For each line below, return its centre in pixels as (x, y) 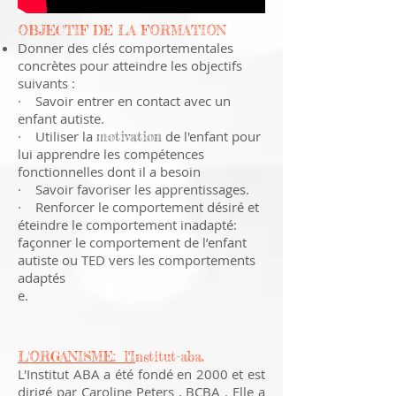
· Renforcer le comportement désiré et (138, 207)
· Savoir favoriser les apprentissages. (133, 189)
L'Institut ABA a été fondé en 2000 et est (141, 374)
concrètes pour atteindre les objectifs (130, 65)
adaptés (42, 278)
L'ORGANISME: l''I (76, 357)
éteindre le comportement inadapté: (127, 225)
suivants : (46, 83)
